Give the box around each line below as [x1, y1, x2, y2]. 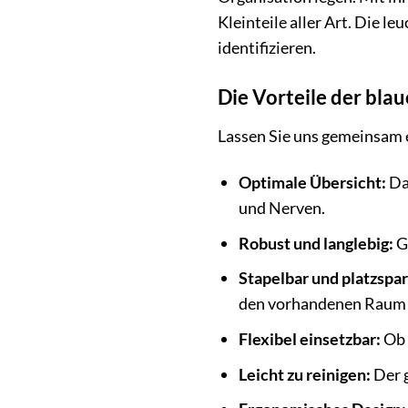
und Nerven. [239, 198, 326, 219]
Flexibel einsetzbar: [239, 329, 382, 350]
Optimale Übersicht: [239, 172, 387, 193]
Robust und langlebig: [239, 232, 394, 253]
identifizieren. [218, 36, 316, 57]
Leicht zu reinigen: [239, 363, 372, 384]
